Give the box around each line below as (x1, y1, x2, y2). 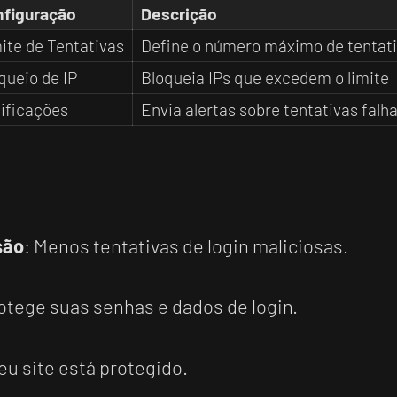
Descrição (140, 3, 217, 24)
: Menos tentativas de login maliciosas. (24, 233, 348, 257)
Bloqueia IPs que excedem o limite (140, 66, 389, 88)
